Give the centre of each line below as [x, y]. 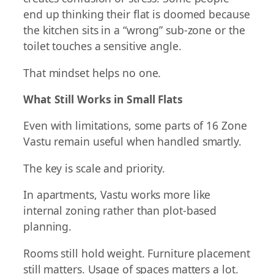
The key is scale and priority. [94, 168]
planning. [48, 227]
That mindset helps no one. [92, 73]
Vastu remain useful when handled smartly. [132, 142]
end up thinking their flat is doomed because [137, 14]
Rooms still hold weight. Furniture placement [137, 253]
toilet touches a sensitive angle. [102, 46]
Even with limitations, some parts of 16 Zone [135, 126]
